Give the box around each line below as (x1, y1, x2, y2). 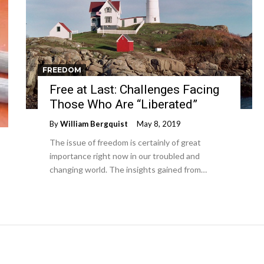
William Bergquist (60, 119, 128, 128)
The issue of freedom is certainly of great (49, 137, 201, 147)
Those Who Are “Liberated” (49, 97, 197, 111)
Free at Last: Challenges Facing (49, 82, 219, 97)
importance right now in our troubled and (49, 151, 200, 161)
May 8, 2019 (137, 119, 181, 128)
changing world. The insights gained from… (49, 164, 207, 174)
